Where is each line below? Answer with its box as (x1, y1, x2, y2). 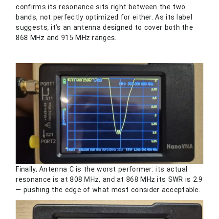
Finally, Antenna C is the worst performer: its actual (16, 165, 188, 174)
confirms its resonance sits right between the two (16, 2, 186, 11)
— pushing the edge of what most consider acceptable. (16, 186, 201, 194)
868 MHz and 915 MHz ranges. (16, 33, 117, 42)
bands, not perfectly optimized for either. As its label (16, 13, 192, 21)
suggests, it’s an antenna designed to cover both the (16, 23, 194, 31)
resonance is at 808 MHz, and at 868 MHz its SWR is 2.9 (16, 175, 203, 184)
